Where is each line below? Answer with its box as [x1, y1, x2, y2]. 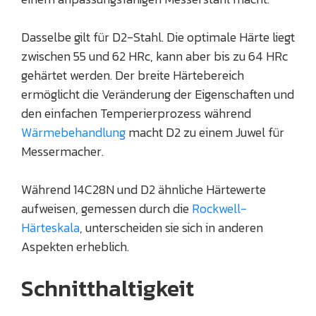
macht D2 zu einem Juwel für [126, 123, 284, 142]
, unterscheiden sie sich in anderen [80, 218, 263, 238]
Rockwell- [192, 199, 247, 219]
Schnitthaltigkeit [21, 272, 194, 306]
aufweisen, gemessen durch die [21, 199, 192, 219]
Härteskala [21, 218, 80, 238]
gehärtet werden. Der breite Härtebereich [21, 66, 244, 85]
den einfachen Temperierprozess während [21, 104, 251, 123]
